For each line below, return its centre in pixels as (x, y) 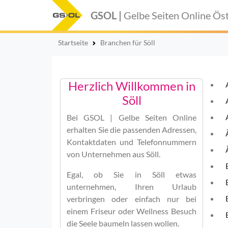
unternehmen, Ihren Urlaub (132, 187)
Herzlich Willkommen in (132, 86)
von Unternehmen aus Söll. (113, 154)
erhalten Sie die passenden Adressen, (132, 130)
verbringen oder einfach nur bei (132, 199)
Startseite (73, 42)
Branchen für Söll (128, 42)
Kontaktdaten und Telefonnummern (132, 142)
